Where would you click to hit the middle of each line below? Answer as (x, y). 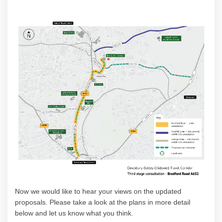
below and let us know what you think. (74, 213)
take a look (90, 202)
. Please (59, 202)
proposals (30, 202)
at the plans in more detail (149, 202)
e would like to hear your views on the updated (109, 191)
